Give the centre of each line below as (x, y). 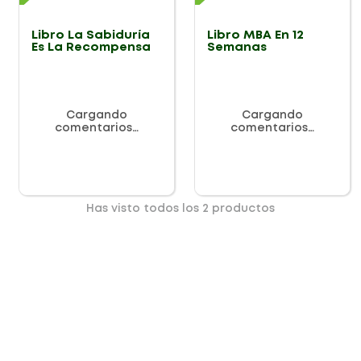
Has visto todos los (144, 209)
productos (242, 209)
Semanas (237, 48)
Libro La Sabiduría (91, 36)
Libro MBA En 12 (255, 36)
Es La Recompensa (91, 48)
